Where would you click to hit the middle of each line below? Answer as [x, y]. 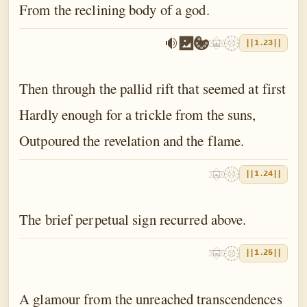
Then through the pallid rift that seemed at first [153, 89]
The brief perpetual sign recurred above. [133, 220]
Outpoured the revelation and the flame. [132, 141]
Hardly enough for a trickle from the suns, [138, 115]
